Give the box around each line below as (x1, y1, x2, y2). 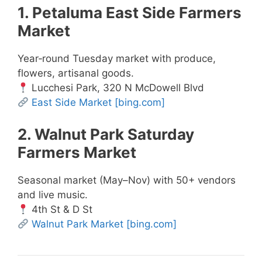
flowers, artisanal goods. (18, 67, 134, 80)
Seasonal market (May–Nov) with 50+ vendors (18, 174, 236, 186)
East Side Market (32, 96, 112, 109)
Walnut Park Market (32, 218, 124, 230)
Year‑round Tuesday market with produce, (18, 53, 216, 65)
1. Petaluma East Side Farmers (18, 4, 242, 22)
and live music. (18, 188, 88, 201)
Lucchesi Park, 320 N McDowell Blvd (29, 82, 205, 94)
